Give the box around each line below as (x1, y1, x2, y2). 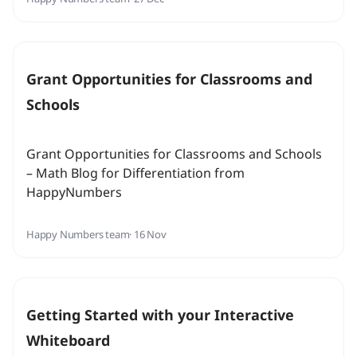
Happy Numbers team (26, 227, 130, 242)
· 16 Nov (129, 227, 167, 242)
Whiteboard (26, 331, 110, 351)
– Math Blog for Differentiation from (26, 164, 245, 182)
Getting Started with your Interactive (26, 305, 294, 325)
